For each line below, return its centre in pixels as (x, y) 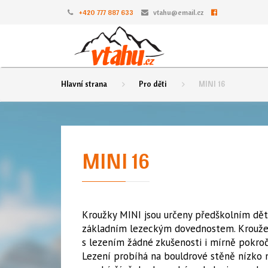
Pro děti (153, 84)
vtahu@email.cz (178, 12)
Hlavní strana (84, 84)
